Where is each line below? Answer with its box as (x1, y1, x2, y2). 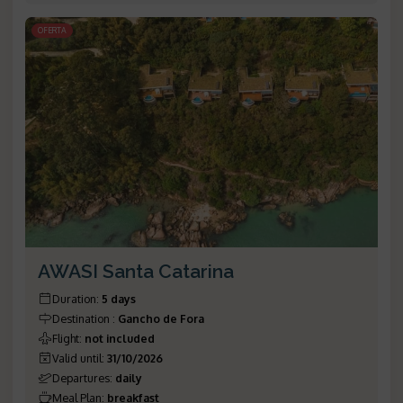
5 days (102, 291, 136, 306)
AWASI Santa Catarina (38, 259, 234, 282)
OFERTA (38, 25, 67, 36)
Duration (52, 291, 96, 306)
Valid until (52, 350, 102, 365)
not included (85, 330, 155, 345)
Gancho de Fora (118, 310, 204, 326)
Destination (52, 310, 110, 326)
